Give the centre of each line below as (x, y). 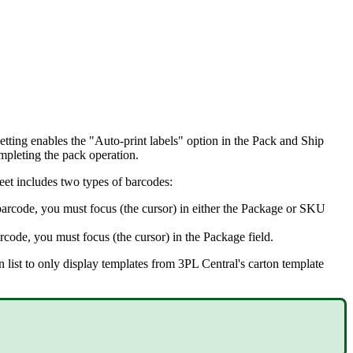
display (81, 263)
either (206, 208)
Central (220, 263)
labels (164, 140)
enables (49, 140)
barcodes (147, 181)
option (203, 140)
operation (112, 154)
